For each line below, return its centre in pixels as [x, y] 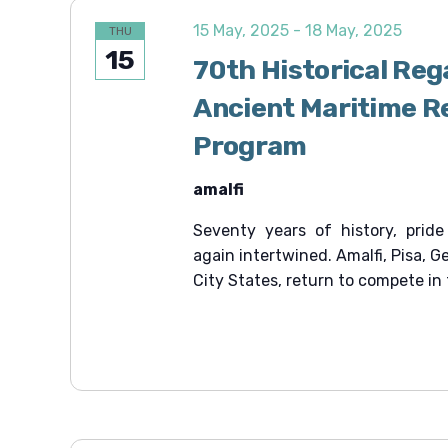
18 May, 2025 [354, 30]
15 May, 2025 [241, 30]
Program [250, 146]
